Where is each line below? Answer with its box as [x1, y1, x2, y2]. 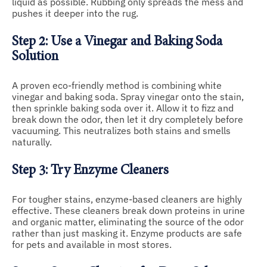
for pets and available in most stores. [12, 238, 172, 250]
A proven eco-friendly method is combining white [12, 79, 222, 91]
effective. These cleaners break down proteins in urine [12, 204, 245, 216]
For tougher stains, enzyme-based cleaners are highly [12, 193, 242, 205]
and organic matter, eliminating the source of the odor [12, 215, 244, 228]
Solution [12, 49, 58, 64]
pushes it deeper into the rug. [12, 7, 138, 19]
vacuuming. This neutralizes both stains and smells [12, 124, 231, 136]
